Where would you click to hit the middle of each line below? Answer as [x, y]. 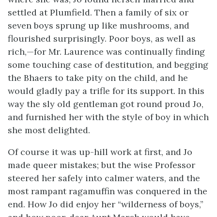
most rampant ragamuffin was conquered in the [108, 191]
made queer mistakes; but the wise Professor [101, 165]
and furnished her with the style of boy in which [108, 117]
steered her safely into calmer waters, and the [104, 178]
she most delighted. [49, 130]
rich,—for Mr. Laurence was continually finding [106, 52]
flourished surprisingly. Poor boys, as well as [102, 39]
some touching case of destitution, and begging [108, 65]
